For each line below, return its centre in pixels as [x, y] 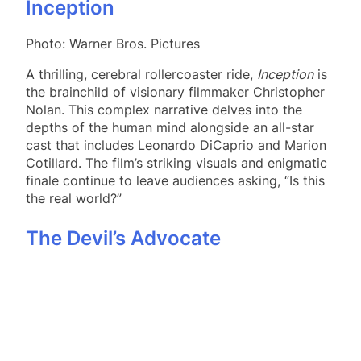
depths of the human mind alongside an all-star [170, 128]
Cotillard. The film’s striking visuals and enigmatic [176, 163]
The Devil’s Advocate [123, 239]
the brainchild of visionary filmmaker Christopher [175, 92]
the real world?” [74, 199]
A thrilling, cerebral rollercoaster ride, [141, 75]
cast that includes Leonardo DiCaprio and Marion [176, 145]
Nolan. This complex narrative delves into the [164, 110]
